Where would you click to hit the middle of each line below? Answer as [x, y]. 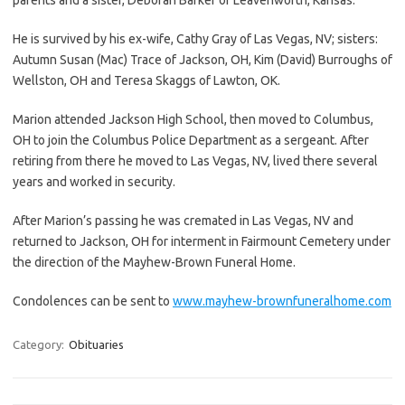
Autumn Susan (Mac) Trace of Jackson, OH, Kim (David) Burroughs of [202, 59]
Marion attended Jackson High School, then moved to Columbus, [193, 119]
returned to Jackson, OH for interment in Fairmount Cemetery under [202, 241]
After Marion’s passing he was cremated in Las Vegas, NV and [183, 220]
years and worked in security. [94, 181]
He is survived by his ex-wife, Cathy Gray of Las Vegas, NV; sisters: [195, 38]
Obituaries [96, 344]
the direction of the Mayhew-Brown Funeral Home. [154, 262]
